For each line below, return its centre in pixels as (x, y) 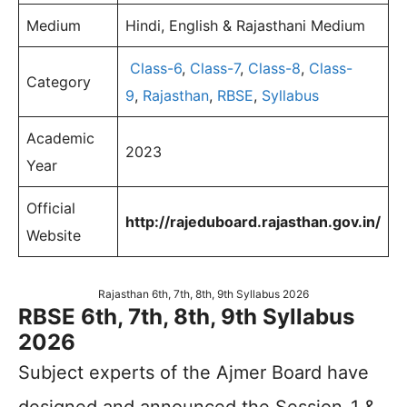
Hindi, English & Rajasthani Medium (245, 25)
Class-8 (274, 68)
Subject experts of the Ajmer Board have (194, 372)
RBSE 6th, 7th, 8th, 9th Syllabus (186, 317)
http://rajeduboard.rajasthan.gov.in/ (253, 222)
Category (59, 82)
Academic (60, 138)
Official (51, 208)
